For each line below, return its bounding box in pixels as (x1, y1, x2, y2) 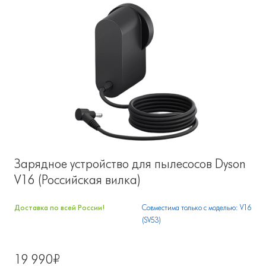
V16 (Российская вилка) (14, 172, 141, 187)
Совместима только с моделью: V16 (142, 203, 252, 212)
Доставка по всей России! (14, 203, 104, 212)
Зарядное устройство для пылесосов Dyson (14, 156, 246, 171)
